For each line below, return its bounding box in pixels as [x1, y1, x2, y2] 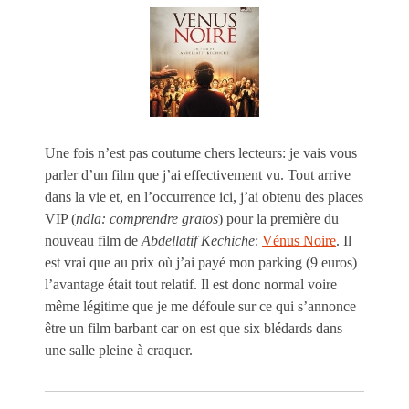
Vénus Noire [262, 232, 336, 248]
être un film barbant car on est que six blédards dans [45, 320, 342, 336]
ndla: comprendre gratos [76, 210, 218, 226]
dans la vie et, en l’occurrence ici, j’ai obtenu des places [45, 188, 363, 204]
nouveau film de [45, 232, 142, 248]
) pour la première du [218, 210, 339, 226]
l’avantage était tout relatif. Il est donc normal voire [45, 276, 337, 292]
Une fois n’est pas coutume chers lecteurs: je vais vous [45, 144, 357, 161]
